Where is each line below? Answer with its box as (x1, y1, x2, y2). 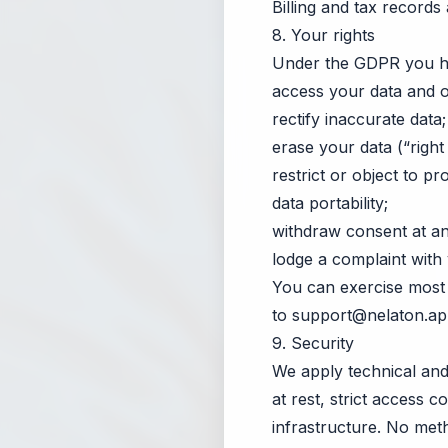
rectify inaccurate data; (272, 109, 446, 129)
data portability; (272, 193, 388, 213)
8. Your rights (272, 25, 375, 45)
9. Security (272, 333, 354, 353)
